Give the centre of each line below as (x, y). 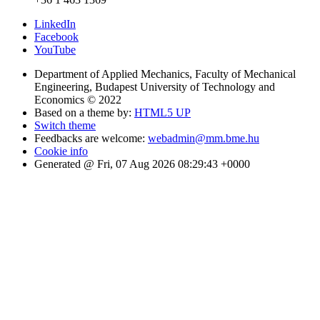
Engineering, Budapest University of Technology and (155, 87)
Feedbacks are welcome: (91, 139)
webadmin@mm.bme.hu (204, 139)
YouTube (55, 50)
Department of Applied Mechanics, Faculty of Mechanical (165, 74)
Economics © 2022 (78, 100)
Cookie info (61, 151)
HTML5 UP (162, 113)
